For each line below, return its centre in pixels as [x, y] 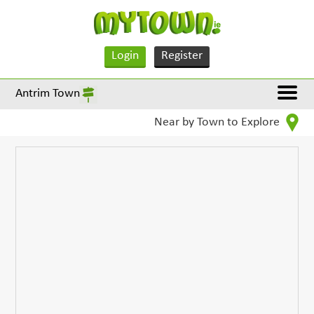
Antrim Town [48, 94]
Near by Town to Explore [218, 123]
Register [182, 56]
